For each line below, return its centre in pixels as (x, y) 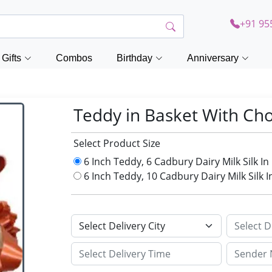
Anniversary (213, 58)
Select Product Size (117, 143)
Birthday (134, 58)
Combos (74, 58)
